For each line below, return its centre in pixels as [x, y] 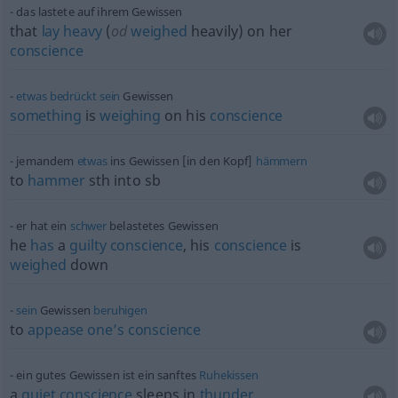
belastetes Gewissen [163, 226]
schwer [88, 226]
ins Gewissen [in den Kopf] [181, 161]
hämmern [281, 161]
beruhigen [120, 310]
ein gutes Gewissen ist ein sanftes [108, 375]
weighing [130, 115]
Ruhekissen [229, 375]
